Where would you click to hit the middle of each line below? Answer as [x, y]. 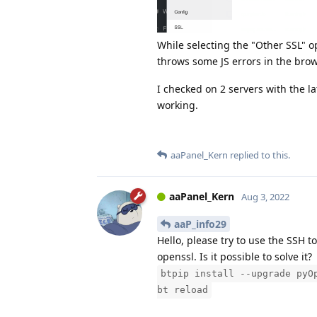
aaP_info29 [200, 224]
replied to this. [259, 155]
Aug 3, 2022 [265, 197]
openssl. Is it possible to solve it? [235, 256]
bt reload [183, 289]
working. [178, 105]
